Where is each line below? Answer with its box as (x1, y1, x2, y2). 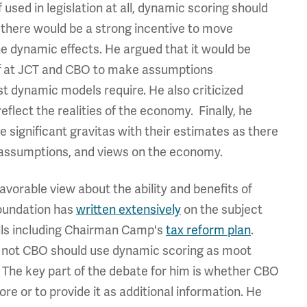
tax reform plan (166, 222, 251, 238)
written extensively (76, 201, 181, 217)
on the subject (181, 201, 262, 217)
